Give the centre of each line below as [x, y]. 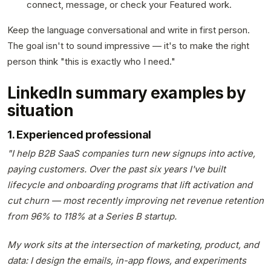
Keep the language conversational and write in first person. [129, 30]
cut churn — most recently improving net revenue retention [135, 201]
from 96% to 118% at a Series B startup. [92, 217]
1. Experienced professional [80, 135]
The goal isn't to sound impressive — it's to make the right [128, 46]
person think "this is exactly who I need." [91, 62]
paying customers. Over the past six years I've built [116, 169]
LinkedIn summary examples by [127, 93]
